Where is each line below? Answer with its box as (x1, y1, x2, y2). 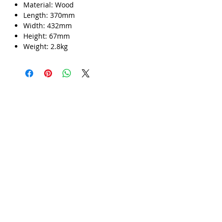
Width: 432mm (23, 20, 72, 30)
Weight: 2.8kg (23, 41, 68, 51)
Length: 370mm (23, 10, 75, 20)
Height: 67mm (23, 31, 70, 41)
